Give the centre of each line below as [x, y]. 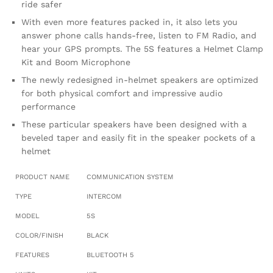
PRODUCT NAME [42, 177]
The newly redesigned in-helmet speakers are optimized [140, 80]
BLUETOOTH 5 [110, 255]
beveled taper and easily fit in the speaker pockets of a [138, 138]
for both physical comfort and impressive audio [122, 93]
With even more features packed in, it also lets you [129, 22]
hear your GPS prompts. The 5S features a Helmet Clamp [142, 49]
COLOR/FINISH [39, 236]
